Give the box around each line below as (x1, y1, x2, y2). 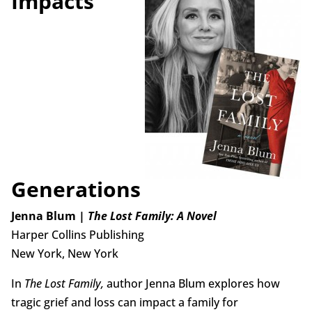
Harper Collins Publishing (10, 227, 144, 243)
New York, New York (10, 246, 118, 262)
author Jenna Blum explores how (106, 276, 280, 292)
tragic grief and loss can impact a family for (10, 295, 238, 311)
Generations (10, 175, 141, 204)
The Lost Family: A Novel (84, 208, 217, 224)
